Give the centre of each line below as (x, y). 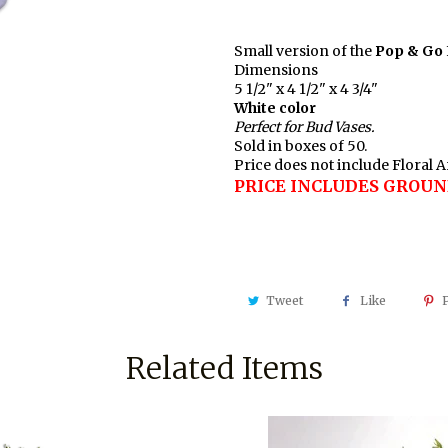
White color (275, 107)
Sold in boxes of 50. (300, 145)
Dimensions (276, 69)
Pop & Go (409, 50)
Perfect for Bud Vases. (304, 126)
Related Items (224, 367)
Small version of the (304, 50)
